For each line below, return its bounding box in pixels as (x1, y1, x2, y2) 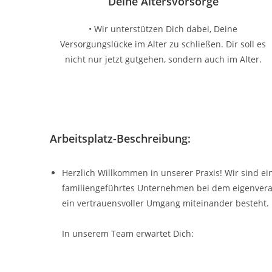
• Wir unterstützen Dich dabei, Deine (89, 23, 238, 35)
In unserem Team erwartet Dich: (62, 228, 194, 239)
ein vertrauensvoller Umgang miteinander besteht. (62, 197, 269, 209)
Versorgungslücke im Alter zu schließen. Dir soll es (60, 38, 267, 50)
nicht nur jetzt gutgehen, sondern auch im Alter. (64, 53, 262, 65)
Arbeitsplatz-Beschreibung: (50, 131, 191, 146)
